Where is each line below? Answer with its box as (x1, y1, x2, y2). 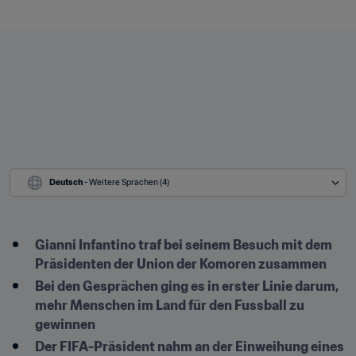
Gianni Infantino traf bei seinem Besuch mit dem (35, 237, 332, 253)
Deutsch (49, 177, 83, 188)
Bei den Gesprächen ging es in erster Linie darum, (35, 278, 339, 294)
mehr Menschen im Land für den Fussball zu (35, 297, 304, 313)
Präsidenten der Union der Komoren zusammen (35, 256, 327, 272)
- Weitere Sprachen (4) (84, 177, 169, 188)
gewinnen (35, 316, 95, 332)
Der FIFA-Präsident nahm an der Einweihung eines (35, 339, 344, 354)
